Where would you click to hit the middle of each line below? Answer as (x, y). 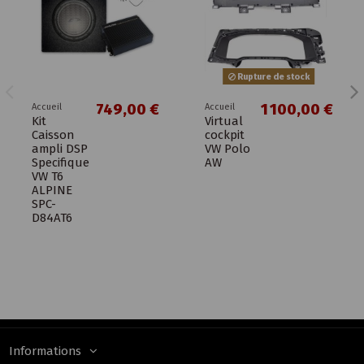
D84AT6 (52, 218)
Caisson (52, 135)
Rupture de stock (272, 76)
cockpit (225, 135)
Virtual (224, 121)
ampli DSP (59, 149)
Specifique (60, 163)
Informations (45, 351)
